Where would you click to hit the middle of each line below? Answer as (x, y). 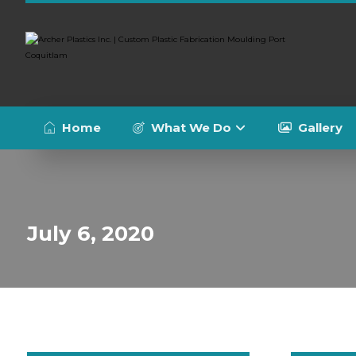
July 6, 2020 (90, 234)
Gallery (320, 128)
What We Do (191, 128)
